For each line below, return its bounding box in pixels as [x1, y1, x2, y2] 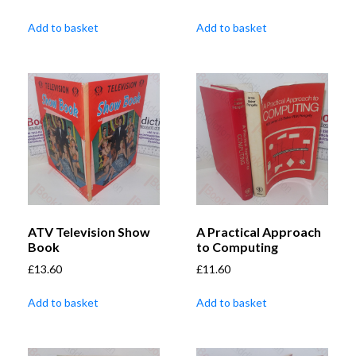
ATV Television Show [28, 224, 150, 240]
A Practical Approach [196, 224, 321, 240]
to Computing [196, 239, 278, 255]
